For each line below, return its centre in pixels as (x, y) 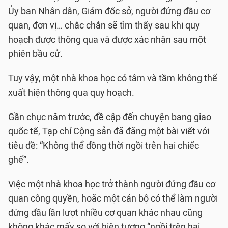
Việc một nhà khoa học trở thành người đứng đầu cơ (112, 184)
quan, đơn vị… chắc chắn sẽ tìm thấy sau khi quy (104, 25)
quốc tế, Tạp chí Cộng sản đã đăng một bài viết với (109, 131)
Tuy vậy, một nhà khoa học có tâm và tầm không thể (113, 78)
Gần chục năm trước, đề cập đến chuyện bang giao (110, 117)
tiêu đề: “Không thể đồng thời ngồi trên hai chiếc (104, 146)
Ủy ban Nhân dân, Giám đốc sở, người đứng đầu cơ (109, 11)
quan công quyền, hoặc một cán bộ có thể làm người (113, 198)
